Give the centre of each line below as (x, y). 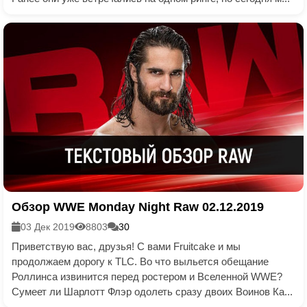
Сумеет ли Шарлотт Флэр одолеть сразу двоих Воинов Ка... (152, 291)
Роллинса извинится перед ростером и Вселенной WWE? (147, 276)
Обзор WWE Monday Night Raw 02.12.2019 (138, 207)
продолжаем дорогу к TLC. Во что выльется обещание (140, 261)
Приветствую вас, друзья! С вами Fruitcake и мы (126, 246)
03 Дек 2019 (48, 226)
